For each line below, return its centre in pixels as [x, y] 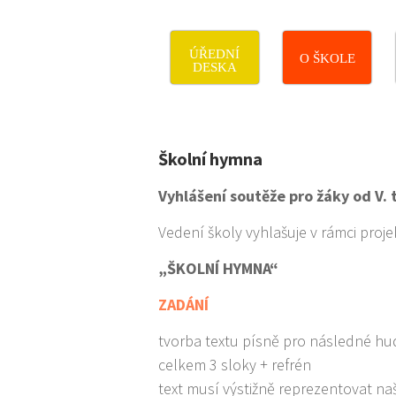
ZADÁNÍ [184, 305]
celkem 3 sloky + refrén [235, 365]
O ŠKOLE [327, 58]
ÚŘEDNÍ [215, 54]
